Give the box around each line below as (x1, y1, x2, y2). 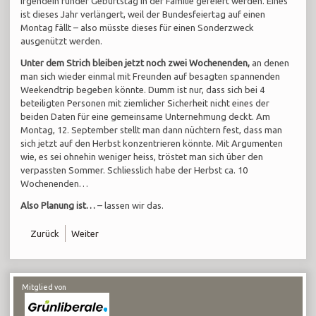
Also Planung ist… (20, 200, 96, 211)
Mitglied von (22, 283, 67, 292)
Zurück (30, 229, 60, 239)
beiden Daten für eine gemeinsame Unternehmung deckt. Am (20, 111, 271, 122)
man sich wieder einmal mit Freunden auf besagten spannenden (20, 71, 281, 82)
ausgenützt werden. (20, 36, 103, 47)
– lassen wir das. (95, 200, 164, 211)
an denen (250, 58, 290, 68)
